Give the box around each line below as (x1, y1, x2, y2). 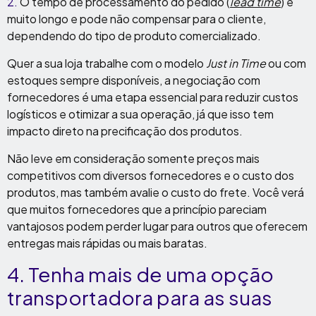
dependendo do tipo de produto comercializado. (7, 28, 261, 43)
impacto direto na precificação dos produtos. (7, 123, 243, 138)
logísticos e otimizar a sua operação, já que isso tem (7, 107, 274, 121)
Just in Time (206, 56, 266, 71)
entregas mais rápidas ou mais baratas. (7, 236, 207, 250)
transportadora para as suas (7, 285, 272, 310)
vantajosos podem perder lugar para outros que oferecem (7, 219, 308, 233)
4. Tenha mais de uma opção (7, 262, 274, 286)
